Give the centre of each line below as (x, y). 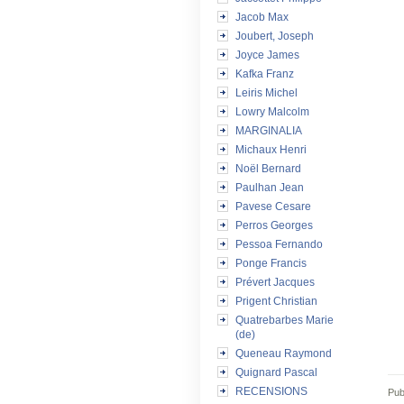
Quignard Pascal (276, 372)
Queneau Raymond (284, 353)
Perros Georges (274, 225)
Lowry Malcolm (272, 112)
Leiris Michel (266, 93)
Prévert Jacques (275, 282)
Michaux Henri (271, 150)
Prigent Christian (276, 301)
